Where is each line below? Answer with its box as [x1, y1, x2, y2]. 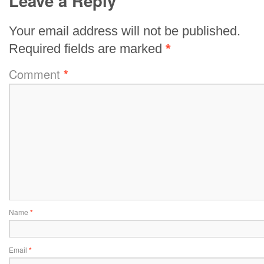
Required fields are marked [8, 41, 166, 57]
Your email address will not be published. [8, 24, 240, 39]
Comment [8, 65, 64, 83]
